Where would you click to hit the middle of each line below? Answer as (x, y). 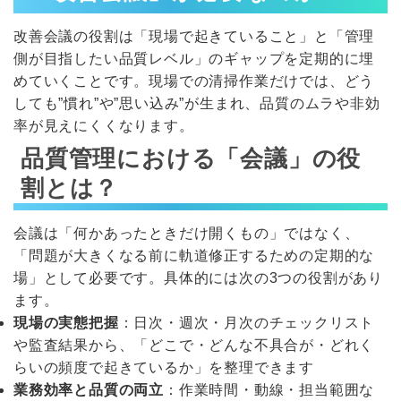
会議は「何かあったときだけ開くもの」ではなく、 (187, 234)
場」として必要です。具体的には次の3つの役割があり (198, 278)
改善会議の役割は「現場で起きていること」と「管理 (194, 37)
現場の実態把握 (66, 323)
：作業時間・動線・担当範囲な (269, 390)
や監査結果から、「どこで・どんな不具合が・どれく (194, 346)
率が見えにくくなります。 (104, 126)
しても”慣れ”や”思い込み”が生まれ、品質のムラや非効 (197, 104)
